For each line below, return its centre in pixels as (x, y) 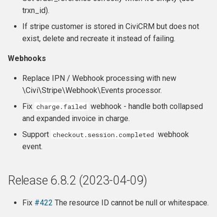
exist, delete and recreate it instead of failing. (99, 39)
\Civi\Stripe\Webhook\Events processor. (92, 90)
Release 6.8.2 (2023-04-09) (77, 180)
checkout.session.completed (103, 135)
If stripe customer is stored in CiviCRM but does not (111, 26)
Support (37, 134)
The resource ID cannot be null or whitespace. (131, 203)
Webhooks (27, 58)
